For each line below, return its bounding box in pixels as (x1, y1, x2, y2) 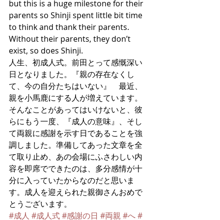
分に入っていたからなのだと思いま (9, 175, 135, 186)
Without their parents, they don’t (9, 33, 133, 44)
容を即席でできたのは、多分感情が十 (9, 163, 142, 174)
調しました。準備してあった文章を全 (9, 139, 142, 150)
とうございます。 (9, 198, 72, 209)
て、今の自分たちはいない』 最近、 (9, 81, 142, 91)
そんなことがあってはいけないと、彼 (9, 104, 142, 115)
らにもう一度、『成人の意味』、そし (9, 116, 142, 127)
